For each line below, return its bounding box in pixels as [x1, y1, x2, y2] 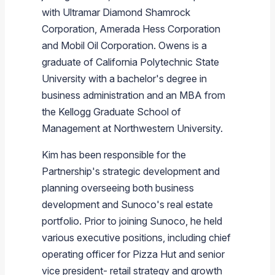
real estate [165, 198, 213, 211]
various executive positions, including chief [42, 231, 231, 244]
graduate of [42, 56, 96, 69]
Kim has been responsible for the [42, 149, 186, 161]
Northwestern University [114, 122, 220, 135]
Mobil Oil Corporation [61, 39, 153, 52]
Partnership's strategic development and [42, 165, 220, 178]
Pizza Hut [133, 248, 176, 261]
